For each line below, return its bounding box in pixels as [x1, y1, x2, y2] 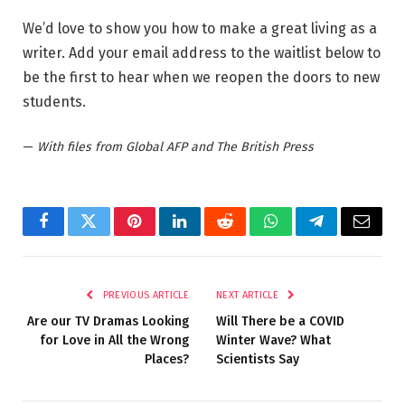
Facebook [42, 226, 106, 243]
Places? [145, 351, 189, 367]
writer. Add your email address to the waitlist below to [23, 44, 381, 62]
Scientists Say [216, 351, 299, 367]
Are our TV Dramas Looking [27, 313, 189, 329]
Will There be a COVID [216, 313, 344, 329]
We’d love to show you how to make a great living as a [23, 20, 377, 38]
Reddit [223, 226, 268, 243]
